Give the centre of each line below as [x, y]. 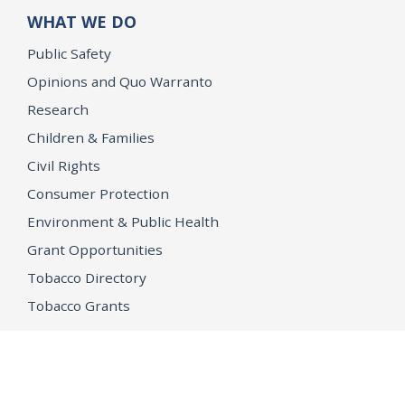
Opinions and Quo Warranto [120, 81]
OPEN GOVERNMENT [113, 348]
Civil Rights [64, 165]
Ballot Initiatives [80, 380]
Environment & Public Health [123, 221]
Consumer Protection [98, 193]
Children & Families [91, 137]
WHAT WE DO [82, 21]
